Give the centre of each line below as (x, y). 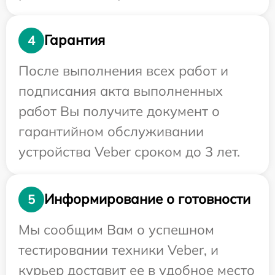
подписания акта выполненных (121, 91)
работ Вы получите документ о (119, 111)
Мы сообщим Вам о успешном (116, 229)
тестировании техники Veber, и (118, 250)
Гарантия (75, 40)
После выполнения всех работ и (123, 70)
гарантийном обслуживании (111, 131)
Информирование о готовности (147, 199)
